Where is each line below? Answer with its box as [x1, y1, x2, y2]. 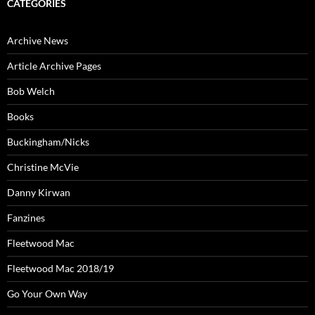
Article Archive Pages [7, 60, 101, 72]
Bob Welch [7, 85, 55, 98]
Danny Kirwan [7, 186, 70, 199]
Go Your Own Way [7, 288, 87, 300]
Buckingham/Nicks [7, 136, 89, 148]
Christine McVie [7, 161, 79, 174]
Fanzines [7, 212, 45, 224]
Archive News [7, 34, 68, 47]
